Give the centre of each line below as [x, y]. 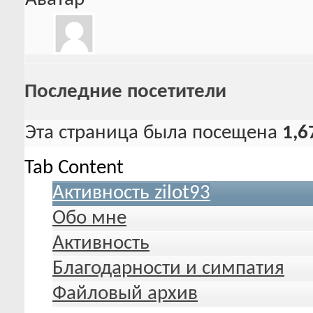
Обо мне [89, 218]
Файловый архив [125, 293]
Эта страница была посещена [154, 133]
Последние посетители [125, 92]
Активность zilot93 [131, 193]
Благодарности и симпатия [168, 268]
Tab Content [74, 168]
